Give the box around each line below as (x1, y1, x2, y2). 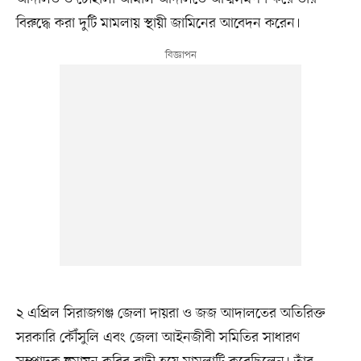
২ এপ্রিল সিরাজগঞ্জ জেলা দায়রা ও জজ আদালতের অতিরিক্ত (15, 304, 326, 324)
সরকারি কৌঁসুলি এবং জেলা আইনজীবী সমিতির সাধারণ (15, 328, 300, 348)
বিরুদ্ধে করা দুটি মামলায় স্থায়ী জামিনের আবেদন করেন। (15, 14, 301, 34)
